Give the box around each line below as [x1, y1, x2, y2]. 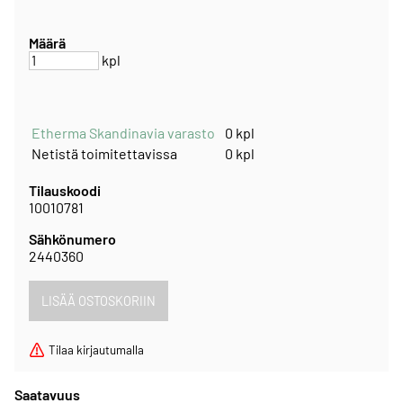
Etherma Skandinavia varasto [31, 123, 215, 141]
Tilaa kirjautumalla [49, 342, 144, 357]
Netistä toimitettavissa [31, 144, 177, 162]
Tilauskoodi [29, 181, 101, 199]
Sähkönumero [29, 229, 116, 247]
